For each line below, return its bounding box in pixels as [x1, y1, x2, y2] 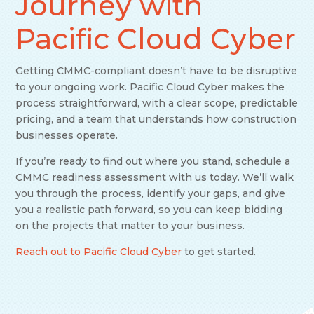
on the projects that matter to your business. [15, 219, 245, 233]
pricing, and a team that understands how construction [15, 113, 297, 126]
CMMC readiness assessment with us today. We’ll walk [15, 171, 294, 184]
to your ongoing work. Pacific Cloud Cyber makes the [15, 81, 285, 94]
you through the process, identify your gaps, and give [15, 187, 286, 200]
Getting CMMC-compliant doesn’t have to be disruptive [15, 64, 298, 78]
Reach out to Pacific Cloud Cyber [15, 245, 182, 259]
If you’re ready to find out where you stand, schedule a [15, 155, 291, 168]
